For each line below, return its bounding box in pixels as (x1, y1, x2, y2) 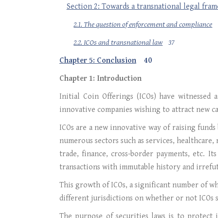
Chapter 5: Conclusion (59, 56, 136, 65)
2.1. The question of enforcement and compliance (73, 20, 213, 29)
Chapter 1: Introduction (59, 74, 142, 83)
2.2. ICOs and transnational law (73, 38, 163, 47)
